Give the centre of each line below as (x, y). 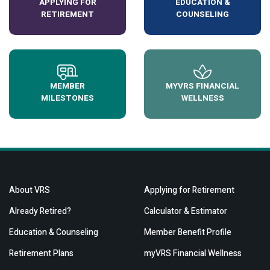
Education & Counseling (54, 233)
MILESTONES (67, 99)
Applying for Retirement (189, 190)
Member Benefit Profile (188, 233)
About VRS (30, 190)
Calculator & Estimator (186, 212)
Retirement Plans (41, 254)
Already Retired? (40, 212)
